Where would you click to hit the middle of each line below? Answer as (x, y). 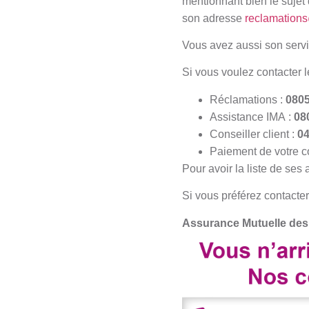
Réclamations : (248, 99)
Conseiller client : (253, 134)
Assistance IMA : (252, 117)
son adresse (213, 18)
